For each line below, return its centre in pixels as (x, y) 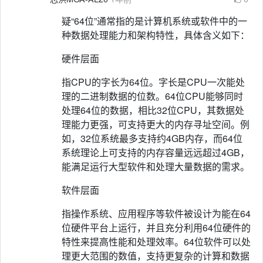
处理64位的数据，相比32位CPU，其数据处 (153, 110)
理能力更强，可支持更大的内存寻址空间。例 (156, 124)
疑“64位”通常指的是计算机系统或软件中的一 (154, 21)
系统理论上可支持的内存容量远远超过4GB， (156, 152)
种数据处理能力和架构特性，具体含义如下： (156, 35)
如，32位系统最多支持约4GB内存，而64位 (152, 138)
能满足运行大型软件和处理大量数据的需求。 (156, 166)
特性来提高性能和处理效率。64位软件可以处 (156, 241)
